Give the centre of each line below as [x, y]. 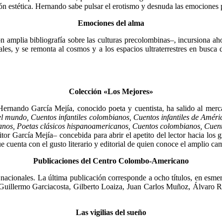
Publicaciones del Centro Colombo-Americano [111, 161]
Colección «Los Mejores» [111, 91]
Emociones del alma [111, 23]
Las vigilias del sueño [111, 212]
